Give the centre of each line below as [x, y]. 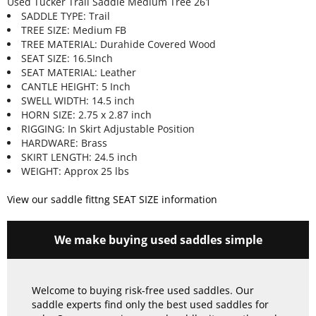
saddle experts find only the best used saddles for [150, 305]
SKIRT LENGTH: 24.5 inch [79, 157]
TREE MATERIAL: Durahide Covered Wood [118, 44]
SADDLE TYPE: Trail [65, 16]
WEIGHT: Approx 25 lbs [75, 171]
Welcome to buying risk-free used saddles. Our [143, 291]
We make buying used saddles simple [158, 240]
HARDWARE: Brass [64, 143]
